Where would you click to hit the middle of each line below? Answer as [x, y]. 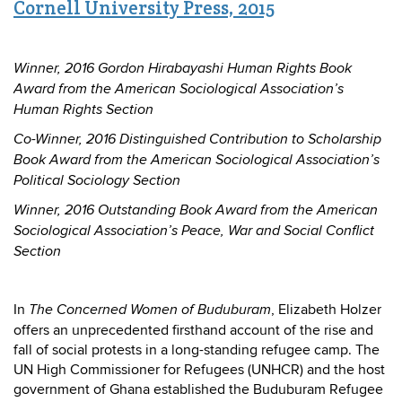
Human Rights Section [83, 109]
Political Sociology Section [100, 180]
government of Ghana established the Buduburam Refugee [198, 389]
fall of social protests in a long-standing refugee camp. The [197, 350]
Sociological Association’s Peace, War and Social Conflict [194, 231]
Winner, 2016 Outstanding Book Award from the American [196, 210]
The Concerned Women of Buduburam [150, 310]
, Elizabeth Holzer [326, 309]
